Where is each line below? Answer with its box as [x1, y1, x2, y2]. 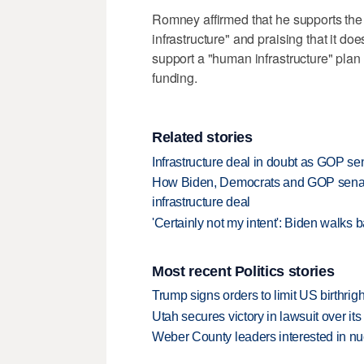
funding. [152, 67, 197, 87]
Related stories [152, 129, 253, 146]
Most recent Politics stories [152, 262, 335, 279]
